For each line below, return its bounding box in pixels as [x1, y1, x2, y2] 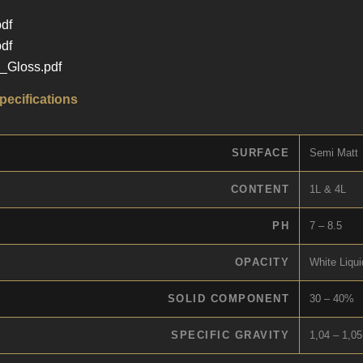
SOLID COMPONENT [167, 292, 289, 305]
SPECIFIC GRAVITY [171, 328, 289, 341]
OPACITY [234, 255, 289, 268]
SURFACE [231, 146, 289, 159]
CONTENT [230, 182, 289, 195]
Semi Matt [310, 146, 358, 159]
